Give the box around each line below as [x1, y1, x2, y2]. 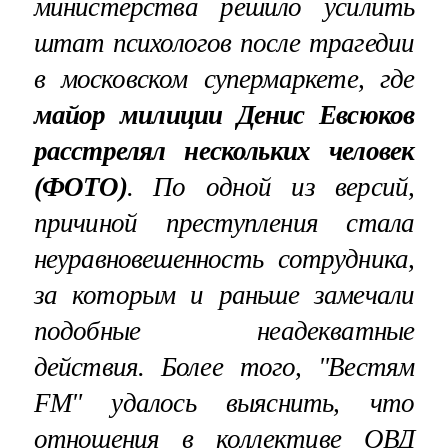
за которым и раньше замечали [33, 279, 415, 310]
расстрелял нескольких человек [33, 135, 415, 166]
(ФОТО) [33, 171, 127, 202]
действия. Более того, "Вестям [33, 351, 415, 382]
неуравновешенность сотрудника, [33, 243, 415, 274]
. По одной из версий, [126, 171, 415, 202]
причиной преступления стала [33, 207, 415, 238]
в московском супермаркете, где [33, 63, 415, 94]
